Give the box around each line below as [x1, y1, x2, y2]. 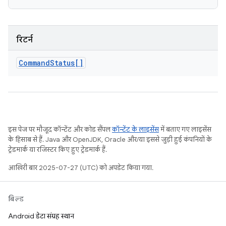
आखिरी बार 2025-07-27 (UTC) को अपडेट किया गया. [8, 163, 153, 172]
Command [19, 58, 50, 68]
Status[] [50, 58, 83, 68]
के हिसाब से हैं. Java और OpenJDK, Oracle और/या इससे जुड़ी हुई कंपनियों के [8, 135, 212, 144]
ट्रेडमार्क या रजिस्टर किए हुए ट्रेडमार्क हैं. [8, 145, 107, 154]
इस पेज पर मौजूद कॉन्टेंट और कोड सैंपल [8, 125, 112, 134]
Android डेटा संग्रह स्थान [8, 211, 74, 220]
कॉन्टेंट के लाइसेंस [112, 125, 159, 134]
